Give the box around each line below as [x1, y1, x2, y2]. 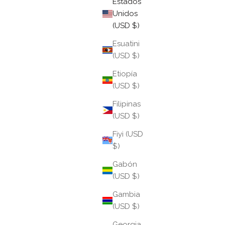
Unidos [113, 9, 138, 19]
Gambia [113, 190, 140, 199]
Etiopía [113, 69, 137, 79]
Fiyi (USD [113, 130, 143, 139]
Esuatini [113, 39, 140, 49]
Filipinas [113, 99, 141, 109]
